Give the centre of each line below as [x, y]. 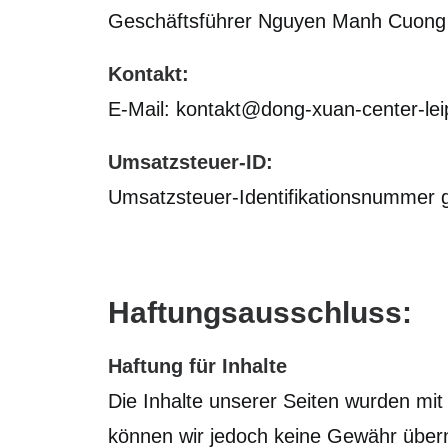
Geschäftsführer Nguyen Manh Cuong [277, 21]
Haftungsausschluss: [260, 312]
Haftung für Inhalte [197, 366]
